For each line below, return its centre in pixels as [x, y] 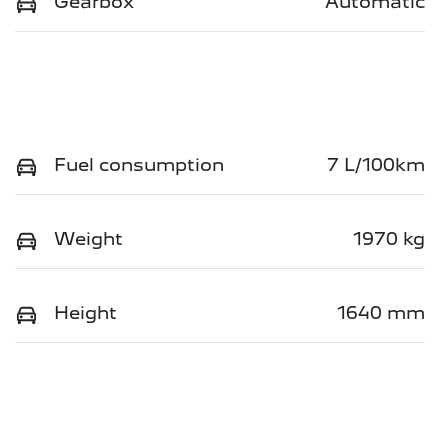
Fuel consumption [139, 165]
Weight [88, 239]
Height [85, 313]
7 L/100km [376, 165]
